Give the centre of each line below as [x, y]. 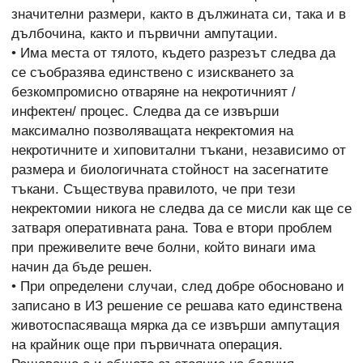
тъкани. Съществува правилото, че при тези [154, 190]
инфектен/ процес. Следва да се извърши [145, 112]
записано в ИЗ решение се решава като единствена [177, 306]
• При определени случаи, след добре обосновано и [178, 287]
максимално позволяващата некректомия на [152, 131]
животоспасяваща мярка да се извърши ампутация [175, 326]
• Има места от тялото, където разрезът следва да [173, 53]
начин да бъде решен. [82, 267]
